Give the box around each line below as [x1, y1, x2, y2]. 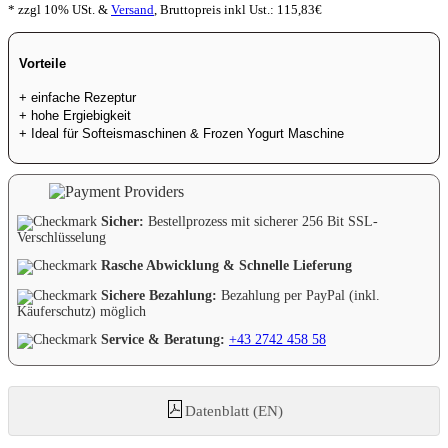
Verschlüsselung [17, 229, 106, 245]
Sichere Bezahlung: [101, 288, 217, 304]
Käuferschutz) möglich [17, 303, 146, 319]
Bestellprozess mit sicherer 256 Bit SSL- [144, 214, 378, 230]
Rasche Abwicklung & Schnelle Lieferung [101, 258, 352, 274]
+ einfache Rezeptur [19, 89, 136, 105]
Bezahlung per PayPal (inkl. [217, 288, 380, 304]
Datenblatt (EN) [185, 401, 283, 419]
